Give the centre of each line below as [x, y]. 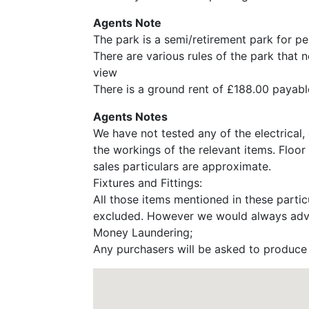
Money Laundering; [142, 233]
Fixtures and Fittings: [147, 183]
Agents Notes [130, 117]
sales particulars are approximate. [182, 167]
